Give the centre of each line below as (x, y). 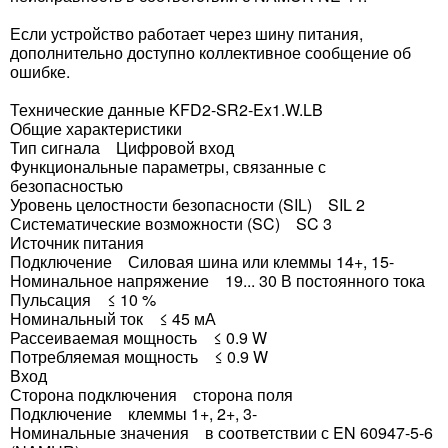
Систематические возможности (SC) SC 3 (171, 223)
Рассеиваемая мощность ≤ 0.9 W (138, 337)
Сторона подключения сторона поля (151, 394)
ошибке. (40, 71)
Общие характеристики (96, 128)
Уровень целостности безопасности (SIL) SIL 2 (187, 204)
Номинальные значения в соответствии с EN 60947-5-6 (221, 432)
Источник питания (77, 242)
